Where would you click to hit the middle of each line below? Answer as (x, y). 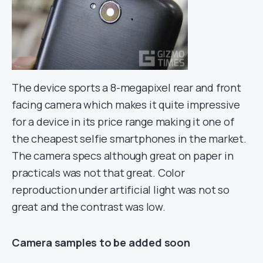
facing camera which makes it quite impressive (126, 104)
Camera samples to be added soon (101, 242)
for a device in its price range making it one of (123, 121)
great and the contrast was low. (89, 206)
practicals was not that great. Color (98, 172)
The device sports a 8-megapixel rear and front (127, 87)
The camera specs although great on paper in (123, 155)
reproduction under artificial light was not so (121, 189)
